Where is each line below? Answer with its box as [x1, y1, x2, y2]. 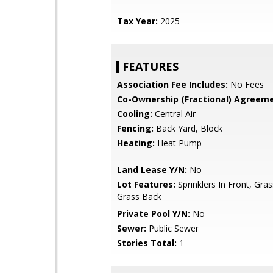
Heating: [117, 137, 155, 149]
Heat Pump [155, 137, 202, 149]
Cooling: [117, 108, 152, 119]
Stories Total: [117, 237, 177, 249]
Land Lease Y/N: [117, 164, 187, 175]
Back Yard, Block [154, 122, 222, 134]
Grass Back [117, 191, 161, 202]
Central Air [152, 108, 196, 119]
